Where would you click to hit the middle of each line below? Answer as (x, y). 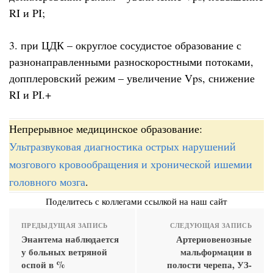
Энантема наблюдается (70, 239)
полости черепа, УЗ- (209, 265)
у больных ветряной (64, 252)
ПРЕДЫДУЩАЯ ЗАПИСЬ (65, 226)
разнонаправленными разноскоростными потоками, (131, 61)
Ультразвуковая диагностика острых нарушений (122, 147)
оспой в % (43, 265)
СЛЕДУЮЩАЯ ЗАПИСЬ (211, 226)
